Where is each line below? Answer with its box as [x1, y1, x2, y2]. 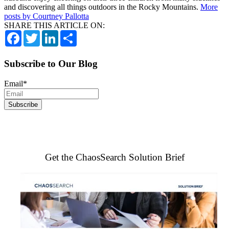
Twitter [40, 30, 63, 39]
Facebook [21, 30, 53, 39]
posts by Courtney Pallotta [4, 12, 89, 21]
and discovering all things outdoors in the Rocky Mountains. [4, 3, 200, 12]
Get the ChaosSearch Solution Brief [44, 152, 185, 163]
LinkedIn [58, 30, 88, 39]
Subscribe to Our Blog [4, 58, 98, 70]
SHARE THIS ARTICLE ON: [4, 21, 105, 30]
